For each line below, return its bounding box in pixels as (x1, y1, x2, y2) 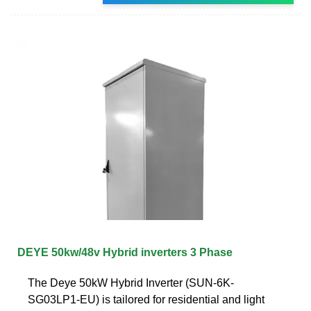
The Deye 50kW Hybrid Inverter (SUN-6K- (28, 276, 234, 289)
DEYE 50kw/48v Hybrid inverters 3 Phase (17, 246, 233, 258)
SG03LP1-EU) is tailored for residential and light (28, 293, 264, 305)
